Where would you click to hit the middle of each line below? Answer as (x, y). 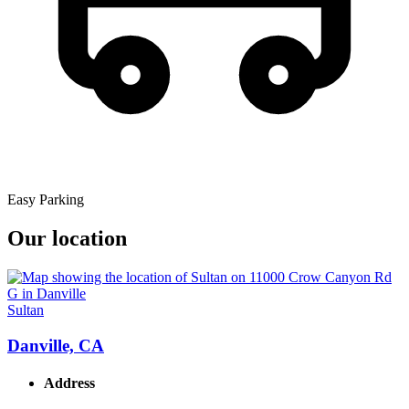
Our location (67, 239)
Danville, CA (56, 345)
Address (69, 383)
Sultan (26, 310)
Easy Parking (46, 200)
